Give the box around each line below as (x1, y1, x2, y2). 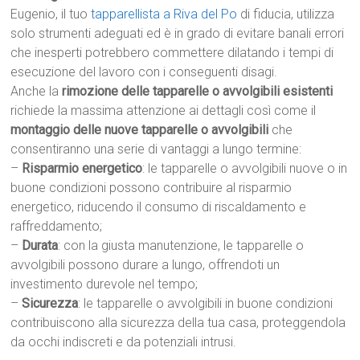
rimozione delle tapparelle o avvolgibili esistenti (62, 84, 333, 100)
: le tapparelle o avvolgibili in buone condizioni (78, 296, 333, 312)
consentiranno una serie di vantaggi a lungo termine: (10, 141, 302, 157)
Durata (22, 238, 59, 254)
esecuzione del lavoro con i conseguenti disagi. (10, 64, 278, 80)
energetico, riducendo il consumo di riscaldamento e (10, 199, 307, 215)
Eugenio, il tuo (10, 6, 92, 22)
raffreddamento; (10, 219, 103, 235)
